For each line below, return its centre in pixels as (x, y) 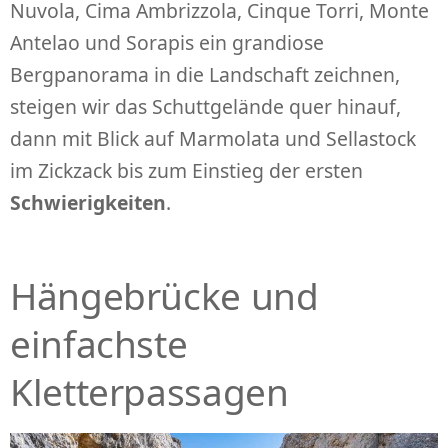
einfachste (99, 343)
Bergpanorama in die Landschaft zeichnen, (205, 74)
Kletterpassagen (149, 391)
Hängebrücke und (164, 295)
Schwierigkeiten (88, 202)
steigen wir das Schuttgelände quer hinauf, (205, 106)
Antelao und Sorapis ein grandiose (167, 42)
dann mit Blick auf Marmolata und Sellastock (213, 138)
